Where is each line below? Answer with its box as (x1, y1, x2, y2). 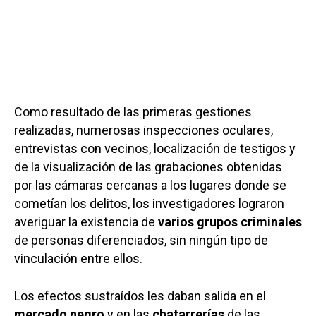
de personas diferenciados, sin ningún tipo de (14, 233, 268, 248)
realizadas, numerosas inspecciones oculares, (14, 123, 273, 138)
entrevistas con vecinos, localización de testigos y (14, 141, 296, 157)
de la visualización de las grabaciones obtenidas (14, 159, 282, 175)
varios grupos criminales (155, 214, 302, 230)
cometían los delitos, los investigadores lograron (14, 196, 284, 212)
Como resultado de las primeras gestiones (14, 104, 252, 120)
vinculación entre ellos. (14, 251, 142, 267)
